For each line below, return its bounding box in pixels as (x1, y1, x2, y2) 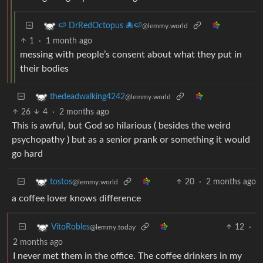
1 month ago (46, 36, 93, 45)
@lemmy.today (90, 223, 136, 231)
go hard (12, 149, 43, 159)
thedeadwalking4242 (50, 92, 125, 101)
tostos (50, 177, 72, 186)
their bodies (20, 63, 69, 73)
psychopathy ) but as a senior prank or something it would (12, 134, 250, 144)
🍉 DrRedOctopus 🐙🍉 (58, 21, 142, 30)
